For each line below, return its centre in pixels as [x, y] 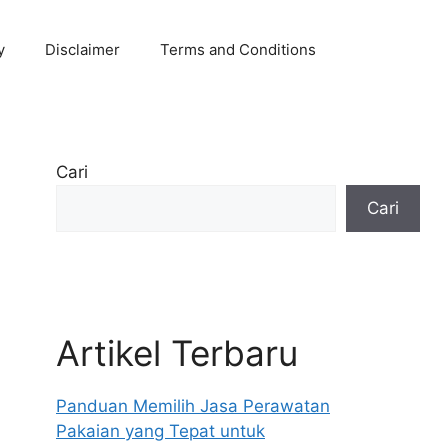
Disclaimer [82, 49]
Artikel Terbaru [177, 353]
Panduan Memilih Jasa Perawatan [193, 406]
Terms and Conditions [238, 49]
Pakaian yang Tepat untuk [160, 431]
